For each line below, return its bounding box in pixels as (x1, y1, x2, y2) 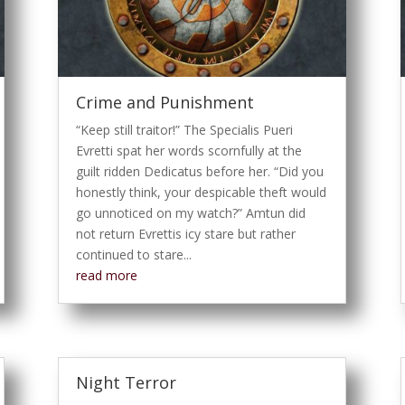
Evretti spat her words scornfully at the (76, 141, 303, 159)
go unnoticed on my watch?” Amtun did (76, 203, 306, 221)
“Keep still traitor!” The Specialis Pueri (76, 120, 294, 138)
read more (76, 266, 138, 284)
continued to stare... (76, 245, 193, 263)
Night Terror (76, 372, 177, 394)
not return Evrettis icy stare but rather (76, 224, 297, 242)
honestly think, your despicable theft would (76, 183, 327, 201)
